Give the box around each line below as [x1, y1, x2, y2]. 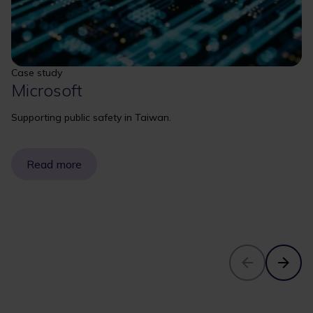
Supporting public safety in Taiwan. [11, 110, 171, 124]
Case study [11, 66, 62, 79]
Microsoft [11, 79, 82, 101]
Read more [27, 156, 82, 171]
